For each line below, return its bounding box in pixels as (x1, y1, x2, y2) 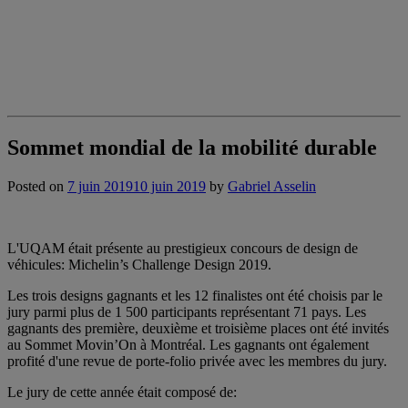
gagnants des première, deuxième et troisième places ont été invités (7, 320, 389, 336)
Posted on (7, 178, 67, 194)
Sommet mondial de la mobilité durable (7, 135, 377, 159)
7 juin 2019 (67, 178, 133, 194)
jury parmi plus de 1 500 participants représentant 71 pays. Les (7, 303, 366, 320)
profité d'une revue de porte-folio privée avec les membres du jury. (7, 352, 387, 369)
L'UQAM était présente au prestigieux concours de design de (7, 240, 358, 256)
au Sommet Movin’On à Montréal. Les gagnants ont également (7, 336, 369, 352)
